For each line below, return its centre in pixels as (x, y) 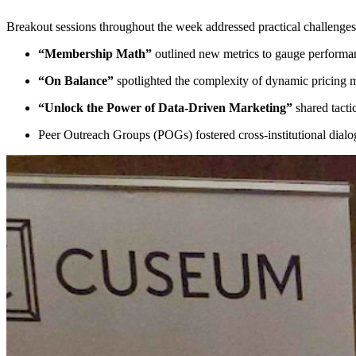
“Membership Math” (95, 54)
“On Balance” (76, 81)
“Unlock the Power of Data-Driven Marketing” (165, 108)
